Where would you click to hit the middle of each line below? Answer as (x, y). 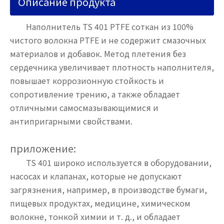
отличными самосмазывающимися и (84, 107)
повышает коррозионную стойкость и (87, 80)
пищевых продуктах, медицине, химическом (100, 203)
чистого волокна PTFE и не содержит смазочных (108, 40)
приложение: (43, 148)
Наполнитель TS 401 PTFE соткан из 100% (102, 26)
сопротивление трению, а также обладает (95, 94)
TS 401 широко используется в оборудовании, (111, 162)
